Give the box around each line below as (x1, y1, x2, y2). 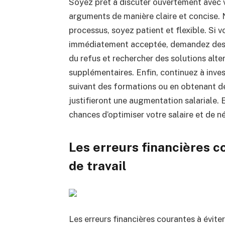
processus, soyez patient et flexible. (68, 25, 208, 35)
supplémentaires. (68, 67, 136, 77)
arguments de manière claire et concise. (68, 11, 222, 21)
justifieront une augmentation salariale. (68, 95, 221, 105)
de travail (68, 158, 127, 174)
